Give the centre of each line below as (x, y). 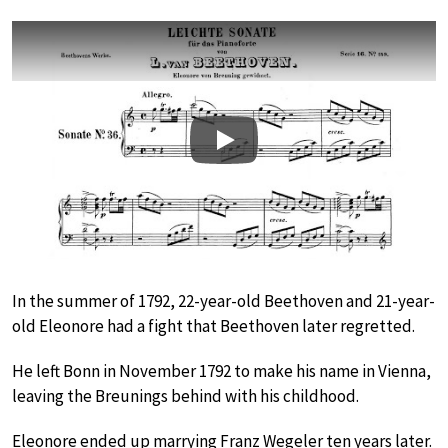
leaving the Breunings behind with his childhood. (185, 396)
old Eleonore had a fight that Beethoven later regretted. (213, 326)
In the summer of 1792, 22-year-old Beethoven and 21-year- (223, 301)
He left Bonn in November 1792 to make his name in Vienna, (221, 371)
